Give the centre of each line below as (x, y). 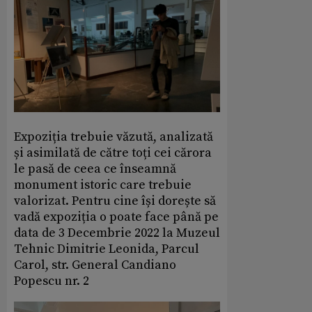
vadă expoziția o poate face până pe (116, 217)
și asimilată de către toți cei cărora (113, 153)
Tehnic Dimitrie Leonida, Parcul (107, 249)
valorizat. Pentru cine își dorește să (115, 201)
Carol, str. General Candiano (95, 265)
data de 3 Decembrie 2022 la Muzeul (117, 233)
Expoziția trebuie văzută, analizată (114, 137)
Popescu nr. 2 (52, 281)
